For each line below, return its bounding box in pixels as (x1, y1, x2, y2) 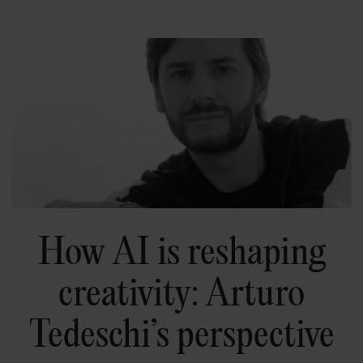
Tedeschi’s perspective (28, 310, 335, 357)
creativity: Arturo (58, 268, 305, 316)
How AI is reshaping (37, 227, 326, 275)
